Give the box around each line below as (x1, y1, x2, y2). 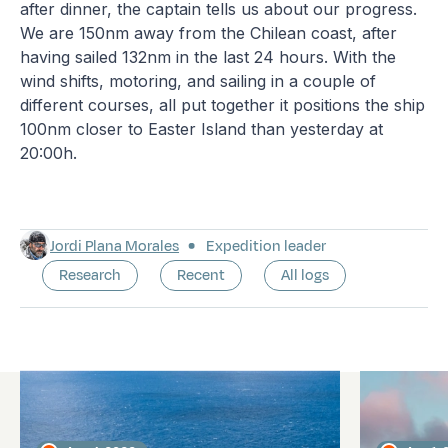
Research (59, 264, 122, 286)
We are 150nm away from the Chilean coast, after (20, 22, 398, 43)
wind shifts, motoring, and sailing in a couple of (20, 70, 377, 91)
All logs (281, 264, 330, 286)
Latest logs (20, 369, 147, 407)
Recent (177, 264, 226, 286)
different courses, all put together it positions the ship (20, 94, 426, 115)
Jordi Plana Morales (50, 235, 180, 257)
